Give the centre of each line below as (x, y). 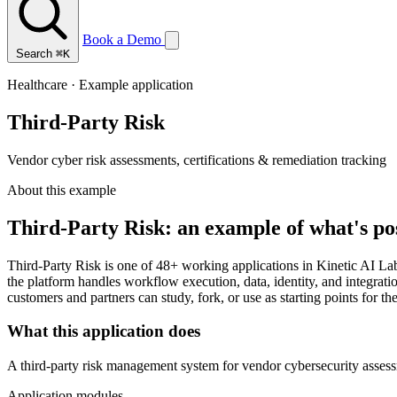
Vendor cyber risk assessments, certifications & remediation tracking (197, 160)
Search (34, 54)
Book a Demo (124, 39)
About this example (62, 190)
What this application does (104, 331)
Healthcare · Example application (100, 85)
